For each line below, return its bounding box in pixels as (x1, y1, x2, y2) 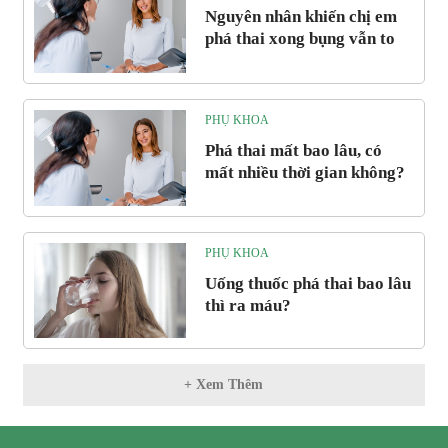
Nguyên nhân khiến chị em (204, 7, 397, 27)
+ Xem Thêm (184, 376, 264, 392)
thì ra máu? (204, 295, 291, 315)
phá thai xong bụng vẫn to (204, 29, 395, 49)
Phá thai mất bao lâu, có (204, 140, 382, 160)
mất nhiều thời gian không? (204, 162, 405, 182)
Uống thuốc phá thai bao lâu (204, 273, 411, 293)
